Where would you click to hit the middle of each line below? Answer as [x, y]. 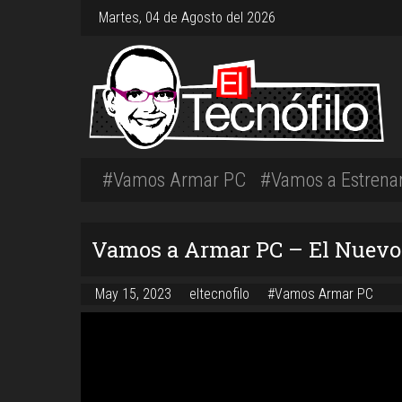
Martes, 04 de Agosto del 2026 [187, 17]
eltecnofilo [221, 293]
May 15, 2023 [135, 293]
